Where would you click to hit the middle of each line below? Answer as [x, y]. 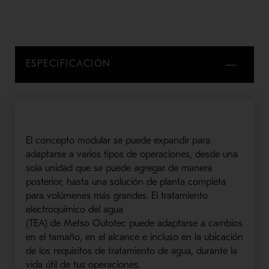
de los [39, 251]
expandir [171, 140]
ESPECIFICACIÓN [68, 63]
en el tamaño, [55, 237]
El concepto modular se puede [89, 140]
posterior [43, 182]
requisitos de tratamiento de [110, 251]
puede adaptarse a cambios [184, 223]
